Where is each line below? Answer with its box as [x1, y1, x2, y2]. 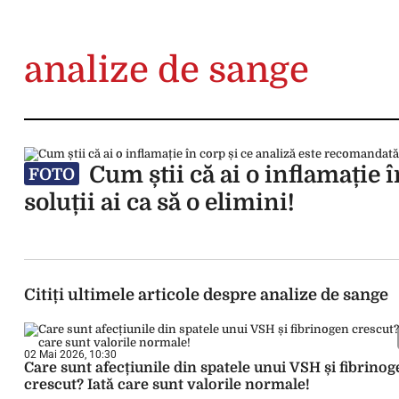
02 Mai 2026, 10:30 [24, 348, 117, 361]
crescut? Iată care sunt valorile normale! [24, 377, 310, 393]
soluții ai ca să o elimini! [24, 190, 295, 216]
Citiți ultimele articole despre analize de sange [24, 286, 388, 304]
